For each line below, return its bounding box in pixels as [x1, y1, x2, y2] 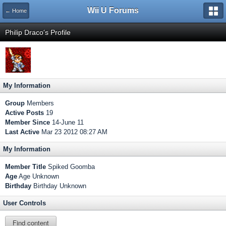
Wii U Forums [87, 6, 139, 15]
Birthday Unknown [31, 182, 86, 190]
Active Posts [5, 109, 44, 117]
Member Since [5, 119, 50, 126]
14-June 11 [50, 119, 84, 126]
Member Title [5, 163, 46, 171]
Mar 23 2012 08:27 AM [39, 128, 107, 136]
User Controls [3, 199, 46, 207]
